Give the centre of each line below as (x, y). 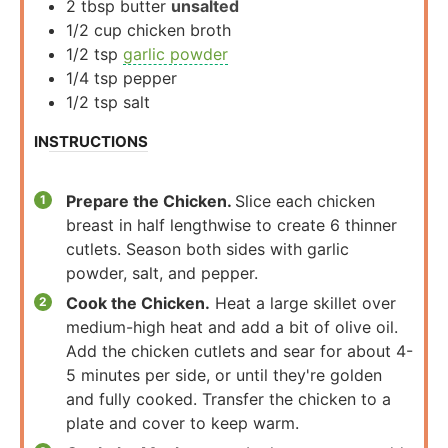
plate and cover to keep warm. (182, 422)
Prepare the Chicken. (150, 200)
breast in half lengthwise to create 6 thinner (231, 224)
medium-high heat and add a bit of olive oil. (232, 326)
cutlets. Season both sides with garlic (207, 248)
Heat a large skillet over (303, 302)
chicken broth (179, 29)
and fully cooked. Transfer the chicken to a (228, 398)
